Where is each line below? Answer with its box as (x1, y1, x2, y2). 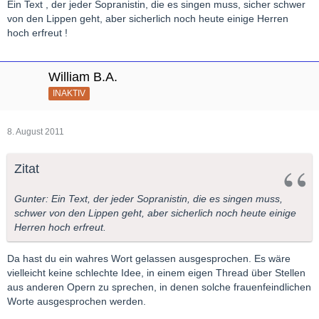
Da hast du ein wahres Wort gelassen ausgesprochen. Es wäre (7, 253, 291, 265)
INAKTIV (53, 88, 85, 98)
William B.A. (48, 70, 117, 85)
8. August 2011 (7, 127, 64, 137)
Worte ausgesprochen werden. (7, 296, 146, 308)
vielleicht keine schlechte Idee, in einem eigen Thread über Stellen (7, 267, 305, 279)
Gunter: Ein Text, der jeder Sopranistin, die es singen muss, (14, 193, 283, 205)
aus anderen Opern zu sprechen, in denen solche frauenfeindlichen (7, 281, 311, 293)
